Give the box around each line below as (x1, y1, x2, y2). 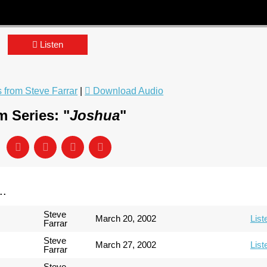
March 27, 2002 (95, 240, 157, 250)
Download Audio (93, 86, 164, 96)
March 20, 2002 (95, 213, 157, 223)
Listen (40, 39, 64, 49)
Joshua (69, 107, 120, 123)
